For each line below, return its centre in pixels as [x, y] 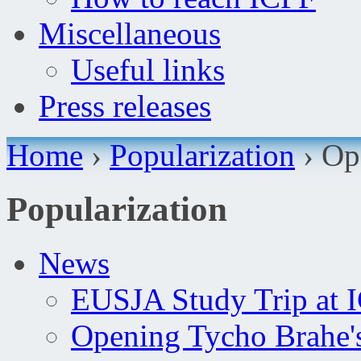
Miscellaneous [130, 33]
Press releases [125, 106]
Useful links [148, 70]
